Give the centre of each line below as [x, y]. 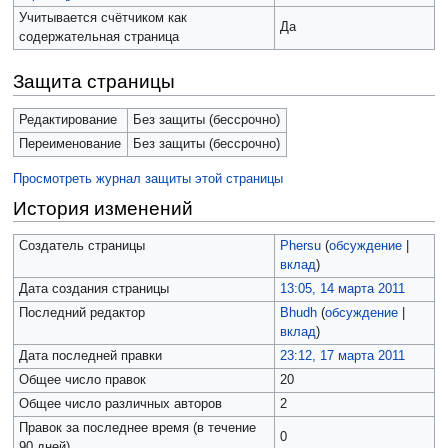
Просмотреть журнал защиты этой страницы [147, 179]
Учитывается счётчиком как [102, 18]
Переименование [69, 144]
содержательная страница [98, 37]
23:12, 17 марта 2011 [342, 356]
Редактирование [67, 120]
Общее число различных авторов [120, 404]
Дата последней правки [90, 356]
